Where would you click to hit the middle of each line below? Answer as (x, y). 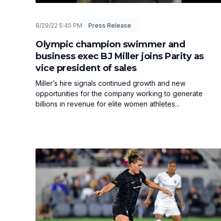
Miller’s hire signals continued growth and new (110, 83)
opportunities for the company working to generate (119, 94)
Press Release (110, 26)
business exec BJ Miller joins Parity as (120, 56)
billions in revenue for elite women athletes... (108, 104)
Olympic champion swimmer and (110, 45)
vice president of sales (86, 68)
